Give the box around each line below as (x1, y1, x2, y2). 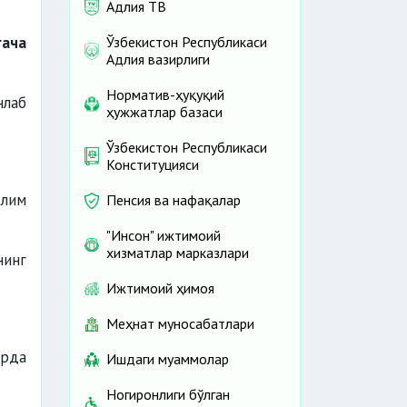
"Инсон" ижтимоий (106, 226, 221, 245)
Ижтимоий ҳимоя (106, 279, 214, 298)
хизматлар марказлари (106, 243, 249, 263)
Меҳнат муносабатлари (106, 314, 254, 333)
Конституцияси (106, 155, 199, 174)
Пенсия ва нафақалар (106, 191, 241, 210)
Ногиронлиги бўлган (106, 385, 230, 404)
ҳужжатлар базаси (106, 103, 223, 122)
